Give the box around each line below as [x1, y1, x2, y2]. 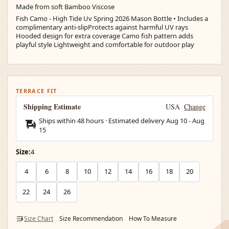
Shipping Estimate [24, 101, 81, 112]
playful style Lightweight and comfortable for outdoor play [16, 40, 194, 49]
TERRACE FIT [16, 86, 57, 95]
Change [184, 101, 205, 111]
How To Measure [129, 214, 177, 223]
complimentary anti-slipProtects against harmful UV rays [16, 22, 188, 32]
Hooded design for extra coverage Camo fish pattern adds [16, 31, 193, 40]
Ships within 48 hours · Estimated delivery [39, 116, 166, 125]
